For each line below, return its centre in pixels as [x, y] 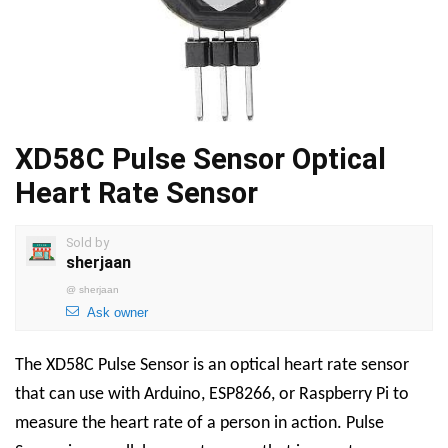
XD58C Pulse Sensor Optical [200, 158]
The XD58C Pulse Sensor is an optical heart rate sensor [212, 365]
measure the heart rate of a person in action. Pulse [199, 423]
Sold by [87, 242]
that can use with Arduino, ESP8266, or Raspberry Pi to [212, 394]
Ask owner [117, 312]
